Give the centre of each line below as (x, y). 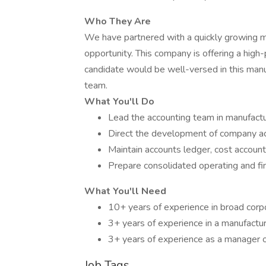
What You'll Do (119, 102)
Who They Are (118, 21)
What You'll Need (125, 191)
